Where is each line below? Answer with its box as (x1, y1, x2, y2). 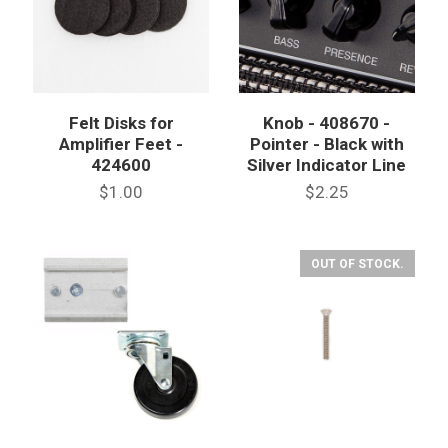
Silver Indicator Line (247, 154, 407, 175)
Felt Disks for (68, 112, 174, 133)
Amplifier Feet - (59, 133, 184, 154)
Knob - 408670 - (263, 112, 391, 133)
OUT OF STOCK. (310, 257, 404, 272)
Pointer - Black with (249, 133, 404, 154)
